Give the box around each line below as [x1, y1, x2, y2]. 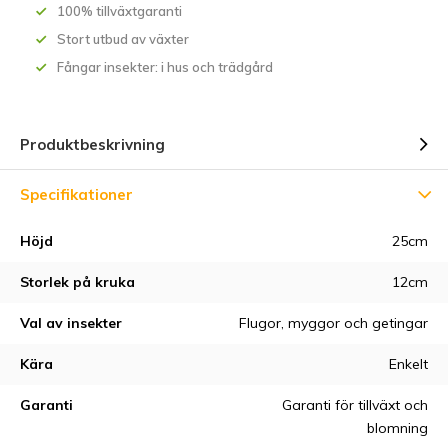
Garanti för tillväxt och [282, 396, 428, 414]
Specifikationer [20, 185, 133, 204]
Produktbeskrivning [20, 135, 165, 154]
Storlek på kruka [20, 273, 135, 291]
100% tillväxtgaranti [57, 3, 182, 19]
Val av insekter [20, 314, 122, 332]
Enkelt [389, 355, 428, 373]
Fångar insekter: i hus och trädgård [57, 59, 273, 75]
